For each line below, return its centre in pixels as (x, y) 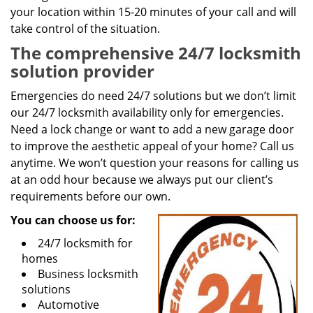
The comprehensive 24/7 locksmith (156, 53)
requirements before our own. (90, 196)
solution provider (82, 71)
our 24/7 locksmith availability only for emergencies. (147, 112)
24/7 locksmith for (85, 243)
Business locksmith (88, 274)
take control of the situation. (85, 29)
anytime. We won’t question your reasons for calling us (155, 163)
